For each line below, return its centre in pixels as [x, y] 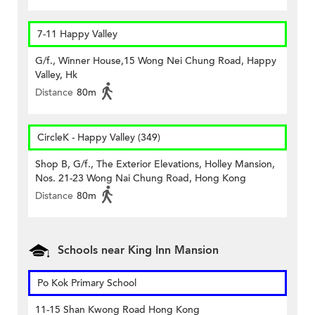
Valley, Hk [56, 75]
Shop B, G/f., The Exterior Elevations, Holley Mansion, [155, 165]
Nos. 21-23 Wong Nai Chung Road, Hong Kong [141, 179]
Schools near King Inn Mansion [138, 251]
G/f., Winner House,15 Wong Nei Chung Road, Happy [156, 61]
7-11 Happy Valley [77, 34]
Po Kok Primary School [87, 283]
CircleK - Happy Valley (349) [99, 138]
